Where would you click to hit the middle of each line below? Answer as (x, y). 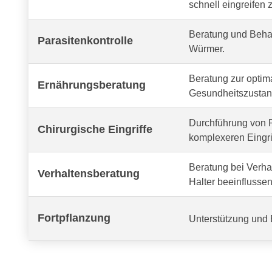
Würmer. (207, 49)
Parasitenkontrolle (85, 41)
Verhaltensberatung (89, 174)
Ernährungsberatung (92, 85)
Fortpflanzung (74, 218)
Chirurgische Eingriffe (95, 130)
